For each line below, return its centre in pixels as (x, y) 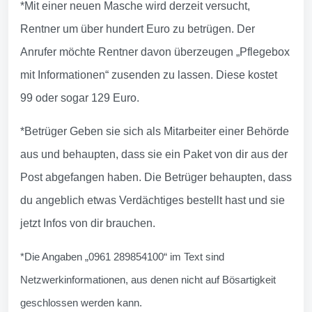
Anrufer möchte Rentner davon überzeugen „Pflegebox (155, 52)
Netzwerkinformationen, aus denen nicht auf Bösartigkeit (148, 279)
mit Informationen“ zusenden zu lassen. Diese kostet (149, 75)
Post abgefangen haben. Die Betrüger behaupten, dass (156, 177)
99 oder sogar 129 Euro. (80, 97)
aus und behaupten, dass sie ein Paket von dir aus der (154, 154)
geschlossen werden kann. (81, 302)
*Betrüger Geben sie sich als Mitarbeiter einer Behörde (155, 131)
